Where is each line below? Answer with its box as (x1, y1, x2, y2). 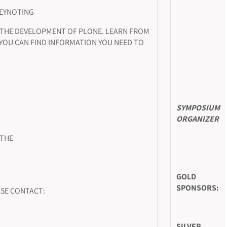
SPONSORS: (176, 182, 219, 193)
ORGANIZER (176, 113, 219, 124)
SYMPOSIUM (176, 102, 220, 113)
